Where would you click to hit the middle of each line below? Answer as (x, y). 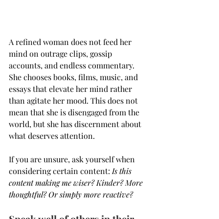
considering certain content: (59, 171)
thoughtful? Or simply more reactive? (71, 194)
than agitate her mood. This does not (74, 100)
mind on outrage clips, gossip (61, 53)
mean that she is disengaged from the (75, 112)
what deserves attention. (52, 135)
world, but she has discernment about (76, 124)
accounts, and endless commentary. (73, 65)
